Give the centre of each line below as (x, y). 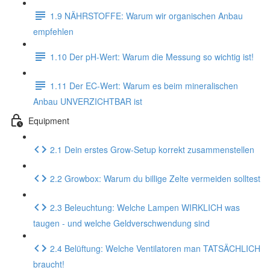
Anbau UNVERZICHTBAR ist (88, 101)
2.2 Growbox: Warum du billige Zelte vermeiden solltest (155, 178)
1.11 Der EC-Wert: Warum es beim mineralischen (144, 85)
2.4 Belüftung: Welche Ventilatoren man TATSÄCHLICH (155, 248)
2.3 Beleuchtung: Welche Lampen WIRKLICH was (145, 207)
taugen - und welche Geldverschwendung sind (121, 223)
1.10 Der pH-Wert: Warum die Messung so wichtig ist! (152, 56)
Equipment (49, 120)
